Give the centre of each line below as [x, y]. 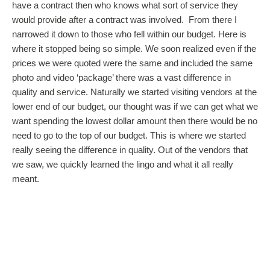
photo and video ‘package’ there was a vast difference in [121, 77]
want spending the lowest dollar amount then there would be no [135, 121]
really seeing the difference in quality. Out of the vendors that [130, 149]
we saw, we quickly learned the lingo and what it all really [123, 164]
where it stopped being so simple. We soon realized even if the [134, 48]
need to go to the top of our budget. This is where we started [129, 135]
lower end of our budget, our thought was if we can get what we [135, 106]
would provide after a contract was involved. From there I [124, 19]
